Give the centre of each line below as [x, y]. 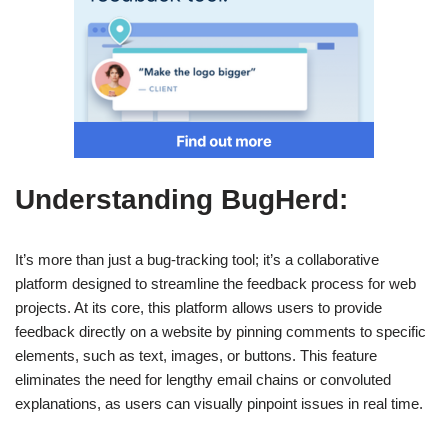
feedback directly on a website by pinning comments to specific [220, 331]
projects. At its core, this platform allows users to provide [198, 307]
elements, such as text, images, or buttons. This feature [196, 355]
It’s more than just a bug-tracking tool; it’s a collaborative [197, 259]
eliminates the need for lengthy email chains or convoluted [203, 379]
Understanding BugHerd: [181, 199]
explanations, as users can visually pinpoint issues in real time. [219, 403]
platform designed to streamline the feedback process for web [215, 283]
